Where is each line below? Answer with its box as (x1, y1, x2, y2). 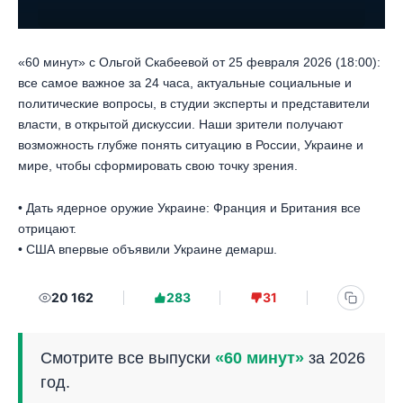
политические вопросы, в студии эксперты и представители (18, 95, 370, 111)
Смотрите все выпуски (40, 349, 215, 368)
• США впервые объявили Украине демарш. (18, 241, 277, 256)
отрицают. (18, 220, 76, 236)
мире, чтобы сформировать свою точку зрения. (18, 157, 298, 173)
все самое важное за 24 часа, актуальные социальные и (18, 75, 352, 90)
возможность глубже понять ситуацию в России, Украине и (18, 137, 363, 152)
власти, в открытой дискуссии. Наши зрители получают (18, 116, 343, 131)
